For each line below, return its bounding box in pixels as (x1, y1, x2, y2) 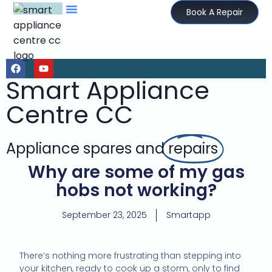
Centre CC (6, 98, 133, 132)
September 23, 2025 (61, 209, 147, 222)
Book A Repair (186, 6, 243, 18)
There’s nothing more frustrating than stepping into (19, 250, 242, 262)
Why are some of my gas (27, 160, 245, 185)
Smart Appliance (6, 73, 209, 108)
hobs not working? (55, 178, 217, 203)
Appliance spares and (6, 138, 168, 159)
